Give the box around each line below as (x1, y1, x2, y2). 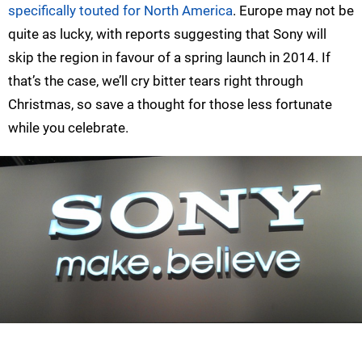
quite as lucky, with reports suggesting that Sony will (8, 26, 326, 43)
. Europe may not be (233, 2, 354, 19)
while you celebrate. (8, 120, 128, 137)
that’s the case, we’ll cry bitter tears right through (8, 73, 303, 90)
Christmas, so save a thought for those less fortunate (8, 96, 332, 113)
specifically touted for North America (8, 2, 233, 19)
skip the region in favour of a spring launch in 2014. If (8, 49, 330, 66)
